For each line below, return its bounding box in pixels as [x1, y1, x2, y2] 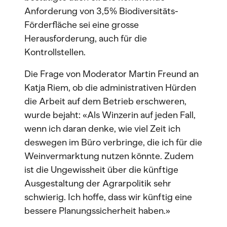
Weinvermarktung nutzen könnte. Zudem [24, 150, 194, 162]
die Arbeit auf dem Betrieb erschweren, [24, 96, 186, 107]
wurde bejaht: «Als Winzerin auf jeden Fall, [24, 109, 196, 121]
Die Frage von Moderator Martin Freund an [24, 68, 199, 80]
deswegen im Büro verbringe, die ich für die [24, 137, 202, 148]
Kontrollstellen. [24, 47, 86, 58]
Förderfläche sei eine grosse [24, 19, 139, 30]
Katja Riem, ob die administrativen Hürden [24, 82, 196, 93]
